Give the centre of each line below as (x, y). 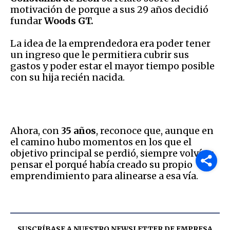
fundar (27, 21)
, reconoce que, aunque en (155, 131)
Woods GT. (69, 21)
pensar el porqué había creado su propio (101, 165)
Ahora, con (36, 131)
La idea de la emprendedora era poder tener (110, 44)
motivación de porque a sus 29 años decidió (109, 10)
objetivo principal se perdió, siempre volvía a (112, 154)
